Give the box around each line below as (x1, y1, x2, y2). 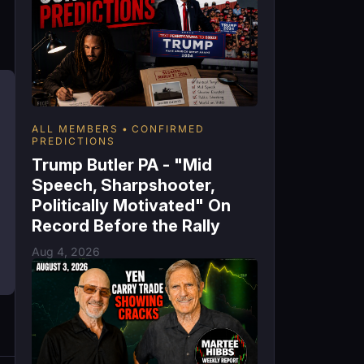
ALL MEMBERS (32, 123, 119, 136)
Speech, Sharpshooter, (32, 175, 214, 196)
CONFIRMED (132, 123, 205, 136)
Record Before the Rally (32, 216, 220, 236)
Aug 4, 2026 (32, 245, 100, 259)
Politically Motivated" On (32, 196, 231, 216)
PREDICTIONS (32, 135, 115, 148)
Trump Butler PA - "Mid (32, 155, 212, 175)
